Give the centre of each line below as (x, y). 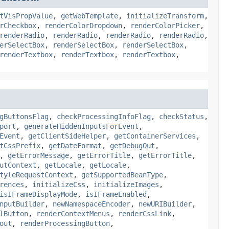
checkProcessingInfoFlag (104, 116)
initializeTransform (165, 16)
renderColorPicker (165, 25)
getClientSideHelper (67, 136)
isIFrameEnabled (116, 194)
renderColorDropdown (83, 25)
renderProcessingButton (65, 223)
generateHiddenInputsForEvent (81, 126)
